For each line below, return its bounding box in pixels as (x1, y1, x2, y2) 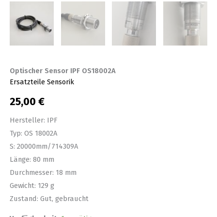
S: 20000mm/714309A (10, 141, 78, 151)
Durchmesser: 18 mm (10, 168, 77, 177)
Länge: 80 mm (10, 155, 54, 164)
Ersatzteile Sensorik (10, 77, 74, 86)
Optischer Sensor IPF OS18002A (10, 66, 116, 75)
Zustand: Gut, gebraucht (10, 194, 89, 203)
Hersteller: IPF (10, 115, 57, 124)
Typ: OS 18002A (10, 128, 57, 138)
